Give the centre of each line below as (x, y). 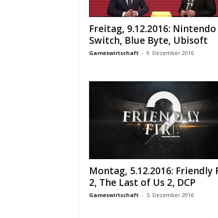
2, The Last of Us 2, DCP (142, 182)
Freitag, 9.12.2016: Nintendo (152, 29)
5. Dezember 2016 (170, 195)
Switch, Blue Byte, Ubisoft (148, 40)
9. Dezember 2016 (170, 53)
